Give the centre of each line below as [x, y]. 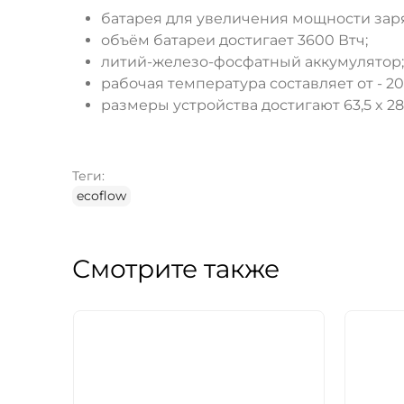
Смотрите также [176, 269]
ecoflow [101, 196]
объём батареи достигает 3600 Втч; [234, 41]
